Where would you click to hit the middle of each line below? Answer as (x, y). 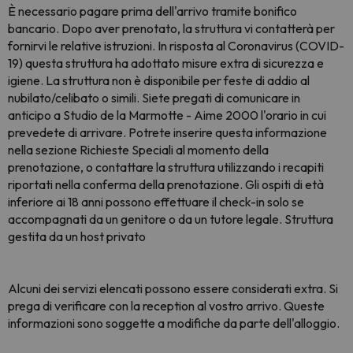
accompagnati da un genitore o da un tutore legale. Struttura (171, 219)
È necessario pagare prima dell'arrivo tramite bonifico (152, 11)
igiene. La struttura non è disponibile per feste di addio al (159, 80)
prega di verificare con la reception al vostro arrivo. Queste (166, 306)
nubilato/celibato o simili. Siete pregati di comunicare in (154, 98)
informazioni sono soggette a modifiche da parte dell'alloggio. (174, 323)
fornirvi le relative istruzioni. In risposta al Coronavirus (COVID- (176, 46)
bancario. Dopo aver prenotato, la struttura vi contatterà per (171, 28)
